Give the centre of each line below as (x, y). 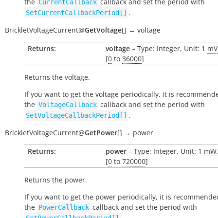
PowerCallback (64, 207)
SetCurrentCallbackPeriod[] (76, 13)
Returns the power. (56, 180)
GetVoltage (103, 30)
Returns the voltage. (57, 77)
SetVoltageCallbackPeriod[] (76, 115)
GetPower (101, 133)
